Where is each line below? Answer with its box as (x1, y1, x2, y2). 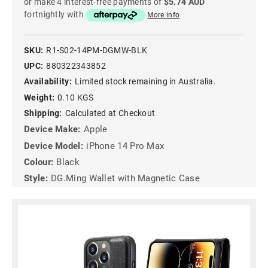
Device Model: (24, 140, 83, 151)
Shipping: (24, 108, 62, 118)
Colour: (24, 157, 54, 167)
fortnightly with (24, 10, 86, 20)
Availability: (24, 77, 72, 87)
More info (147, 11, 180, 20)
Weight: (24, 92, 55, 102)
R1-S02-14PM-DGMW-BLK (46, 45, 148, 55)
